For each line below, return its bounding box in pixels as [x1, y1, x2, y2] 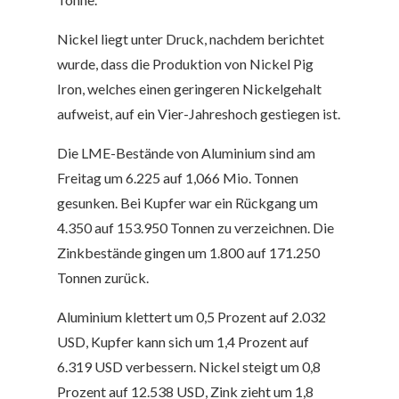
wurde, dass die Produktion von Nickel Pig [57, 55, 313, 73]
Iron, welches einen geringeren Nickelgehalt [57, 80, 322, 98]
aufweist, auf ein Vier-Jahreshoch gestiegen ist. [57, 105, 340, 123]
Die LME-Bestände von [57, 144, 201, 162]
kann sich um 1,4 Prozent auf [134, 333, 309, 351]
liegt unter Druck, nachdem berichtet [98, 30, 324, 48]
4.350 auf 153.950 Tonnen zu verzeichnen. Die [57, 219, 334, 237]
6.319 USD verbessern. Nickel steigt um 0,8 [57, 358, 321, 376]
